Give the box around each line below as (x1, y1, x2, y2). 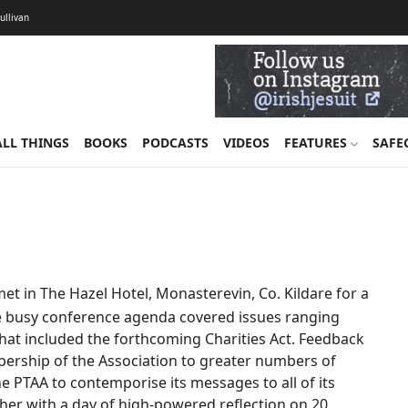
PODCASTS (141, 134, 209, 151)
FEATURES (283, 134, 351, 151)
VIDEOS (222, 134, 270, 151)
